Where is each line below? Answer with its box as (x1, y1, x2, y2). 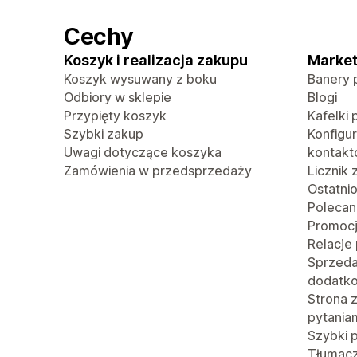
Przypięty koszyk (64, 108, 167, 124)
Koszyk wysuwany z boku (64, 71, 217, 87)
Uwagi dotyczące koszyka (64, 144, 222, 160)
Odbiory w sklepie (64, 89, 171, 105)
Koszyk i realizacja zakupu (64, 52, 248, 69)
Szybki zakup (64, 126, 143, 142)
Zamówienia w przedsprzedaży (64, 163, 252, 178)
